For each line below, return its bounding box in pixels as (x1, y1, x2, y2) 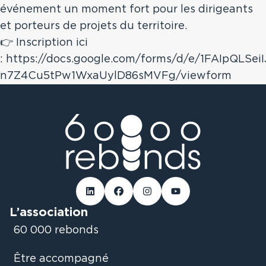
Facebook (113, 189, 166, 199)
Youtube (170, 189, 216, 199)
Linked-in (85, 189, 135, 199)
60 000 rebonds (14, 225, 99, 236)
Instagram (142, 189, 197, 199)
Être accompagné (14, 254, 109, 264)
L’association (9, 207, 88, 218)
